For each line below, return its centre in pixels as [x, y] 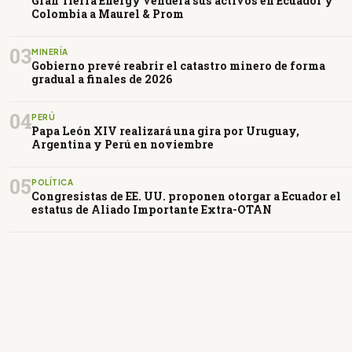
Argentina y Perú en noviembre [123, 144]
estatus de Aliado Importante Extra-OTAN [152, 209]
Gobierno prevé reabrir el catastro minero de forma [178, 65]
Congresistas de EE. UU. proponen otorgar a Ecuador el [186, 196]
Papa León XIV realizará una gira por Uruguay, [165, 130]
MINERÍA [50, 51]
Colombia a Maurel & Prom [108, 13]
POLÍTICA [52, 182]
